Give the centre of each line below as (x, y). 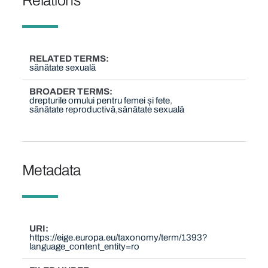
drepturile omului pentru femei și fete (100, 101)
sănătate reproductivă (73, 110)
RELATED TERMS (68, 59)
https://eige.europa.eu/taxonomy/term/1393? (119, 238)
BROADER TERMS (70, 92)
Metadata (51, 170)
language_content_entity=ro (85, 247)
